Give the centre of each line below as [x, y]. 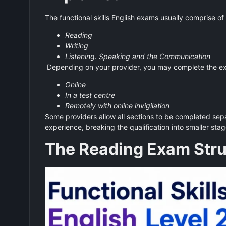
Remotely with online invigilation [117, 106]
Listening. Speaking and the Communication [137, 56]
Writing [76, 46]
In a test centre [90, 95]
